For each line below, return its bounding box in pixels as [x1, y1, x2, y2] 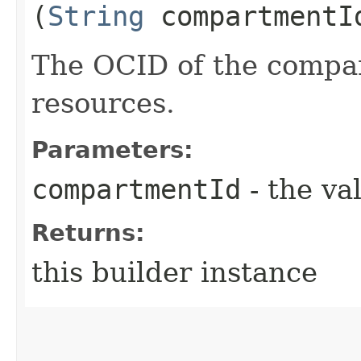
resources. [31, 86, 175, 119]
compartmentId [31, 172, 241, 205]
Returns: [31, 218, 145, 247]
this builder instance [31, 255, 317, 288]
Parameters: [31, 135, 193, 164]
